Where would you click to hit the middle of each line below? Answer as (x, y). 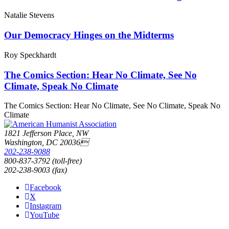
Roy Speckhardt (30, 55)
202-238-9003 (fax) (36, 170)
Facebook (45, 188)
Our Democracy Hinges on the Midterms (89, 35)
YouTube (44, 215)
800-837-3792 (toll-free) (43, 161)
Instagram (45, 206)
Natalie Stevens (29, 15)
